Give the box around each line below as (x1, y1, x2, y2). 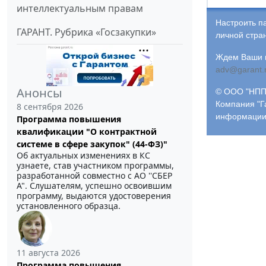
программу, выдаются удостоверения (17, 190, 171, 202)
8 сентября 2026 (17, 101, 83, 113)
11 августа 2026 (17, 247, 80, 259)
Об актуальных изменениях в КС (17, 150, 150, 161)
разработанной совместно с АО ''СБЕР (17, 170, 172, 182)
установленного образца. (17, 200, 121, 212)
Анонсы (17, 85, 62, 102)
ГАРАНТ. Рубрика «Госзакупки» (17, 26, 156, 39)
